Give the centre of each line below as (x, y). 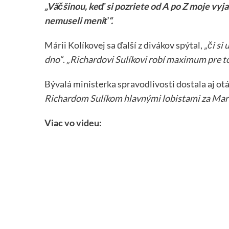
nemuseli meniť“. (79, 20)
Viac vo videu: (73, 123)
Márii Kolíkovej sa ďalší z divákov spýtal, (124, 45)
